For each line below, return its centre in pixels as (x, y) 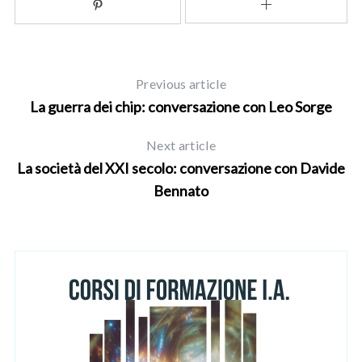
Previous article (181, 84)
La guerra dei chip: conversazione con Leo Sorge (181, 107)
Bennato (181, 191)
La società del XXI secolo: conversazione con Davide (181, 168)
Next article (181, 145)
